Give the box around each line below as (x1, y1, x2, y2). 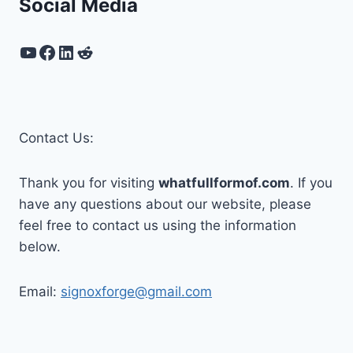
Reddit (75, 39, 133, 63)
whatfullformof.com (158, 175, 290, 191)
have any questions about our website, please (19, 196, 311, 212)
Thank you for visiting (19, 175, 158, 191)
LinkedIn (56, 39, 131, 63)
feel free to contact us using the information (19, 217, 296, 233)
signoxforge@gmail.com (61, 284, 212, 299)
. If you (290, 175, 333, 191)
